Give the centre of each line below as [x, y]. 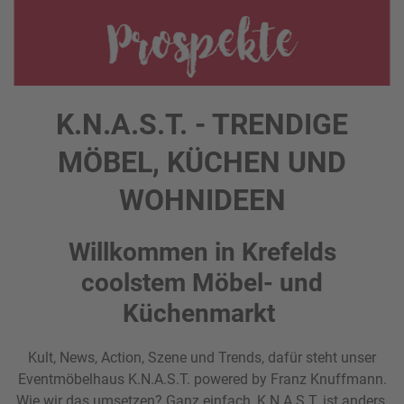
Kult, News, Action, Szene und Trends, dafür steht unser [202, 358]
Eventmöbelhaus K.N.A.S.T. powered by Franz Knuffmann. [202, 380]
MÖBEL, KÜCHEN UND [202, 163]
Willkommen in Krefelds [202, 252]
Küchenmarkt [202, 314]
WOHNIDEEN [202, 201]
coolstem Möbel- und [202, 283]
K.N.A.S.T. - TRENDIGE [202, 125]
